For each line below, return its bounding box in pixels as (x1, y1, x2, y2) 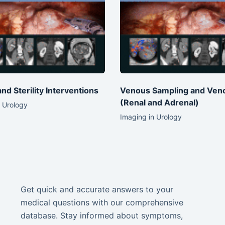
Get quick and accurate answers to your (20, 184, 173, 194)
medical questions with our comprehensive (20, 197, 183, 207)
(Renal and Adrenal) (120, 97, 199, 107)
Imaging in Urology (120, 112, 182, 121)
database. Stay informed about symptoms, (20, 210, 183, 220)
